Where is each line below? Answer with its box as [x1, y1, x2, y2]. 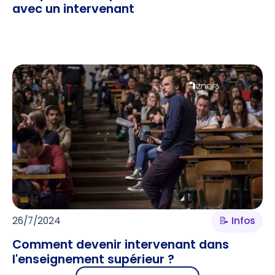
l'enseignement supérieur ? [12, 250, 174, 268]
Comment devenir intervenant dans [12, 236, 229, 254]
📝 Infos [219, 213, 255, 228]
